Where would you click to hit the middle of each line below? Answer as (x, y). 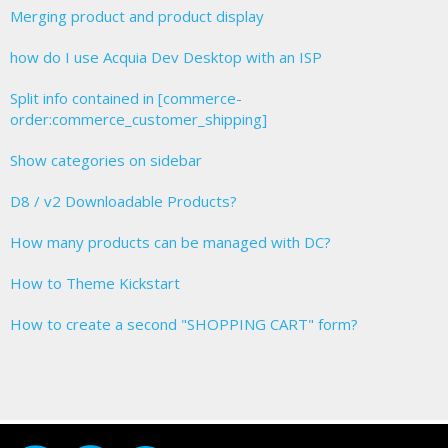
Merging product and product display (137, 16)
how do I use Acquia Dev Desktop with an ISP (166, 57)
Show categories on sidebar (106, 160)
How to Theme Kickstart (95, 283)
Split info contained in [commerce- (126, 98)
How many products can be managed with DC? (170, 242)
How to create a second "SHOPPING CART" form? (184, 324)
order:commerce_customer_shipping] (138, 119)
